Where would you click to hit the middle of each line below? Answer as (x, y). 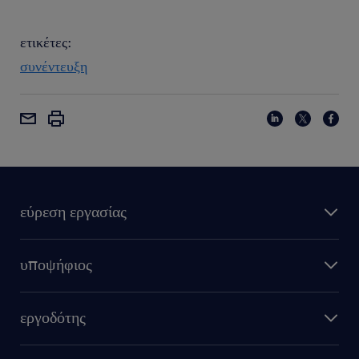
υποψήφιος (56, 264)
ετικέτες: (46, 42)
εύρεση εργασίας (73, 211)
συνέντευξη (54, 66)
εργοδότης (53, 317)
